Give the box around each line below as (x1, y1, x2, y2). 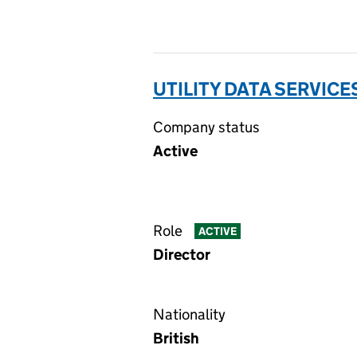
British (153, 329, 199, 347)
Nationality (153, 305, 226, 324)
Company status (153, 118, 260, 136)
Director (153, 245, 210, 264)
